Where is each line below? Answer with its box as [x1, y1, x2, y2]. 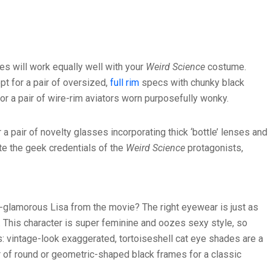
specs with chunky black [139, 77, 244, 89]
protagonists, [185, 142, 243, 154]
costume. [207, 61, 246, 73]
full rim [110, 77, 139, 89]
